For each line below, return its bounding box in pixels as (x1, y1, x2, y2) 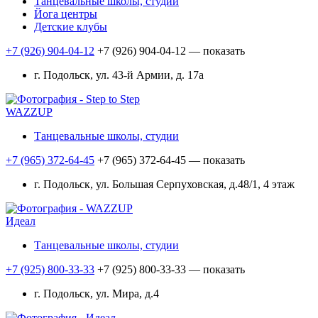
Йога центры (34, 8, 97, 21)
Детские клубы (34, 21, 107, 33)
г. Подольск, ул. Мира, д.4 (34, 287, 159, 300)
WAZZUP (6, 106, 53, 119)
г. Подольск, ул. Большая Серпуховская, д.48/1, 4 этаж (34, 178, 295, 191)
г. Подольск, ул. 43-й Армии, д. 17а (34, 69, 204, 82)
